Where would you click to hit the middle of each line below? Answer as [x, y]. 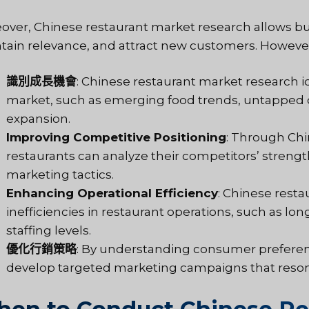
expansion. [38, 119]
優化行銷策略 [41, 249]
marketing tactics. [60, 175]
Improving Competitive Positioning [116, 138]
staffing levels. [49, 231]
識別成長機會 [41, 82]
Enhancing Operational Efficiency [112, 193]
